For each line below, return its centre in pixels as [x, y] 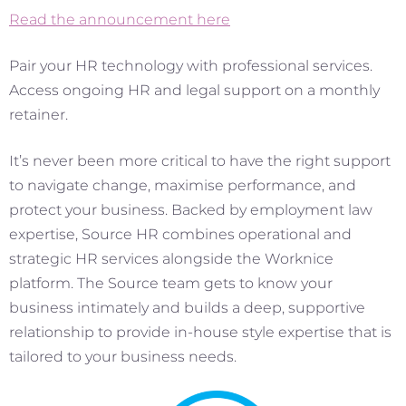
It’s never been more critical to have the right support [200, 160]
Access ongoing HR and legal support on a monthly [194, 90]
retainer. [39, 114]
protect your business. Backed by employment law [191, 209]
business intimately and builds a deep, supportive [187, 307]
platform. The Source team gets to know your [171, 283]
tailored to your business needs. [123, 356]
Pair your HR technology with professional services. [191, 65]
